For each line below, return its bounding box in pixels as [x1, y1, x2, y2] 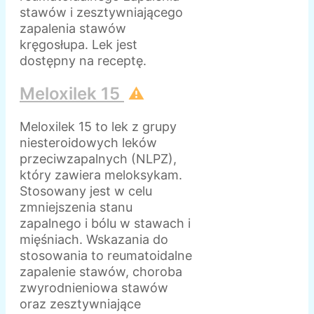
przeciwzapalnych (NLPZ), [20, 151, 177, 167]
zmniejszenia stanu [20, 200, 132, 215]
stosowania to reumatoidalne [20, 248, 192, 264]
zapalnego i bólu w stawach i [20, 216, 191, 231]
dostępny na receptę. [20, 53, 146, 69]
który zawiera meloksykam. [20, 168, 182, 183]
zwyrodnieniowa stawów [20, 280, 168, 296]
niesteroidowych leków [20, 135, 157, 151]
